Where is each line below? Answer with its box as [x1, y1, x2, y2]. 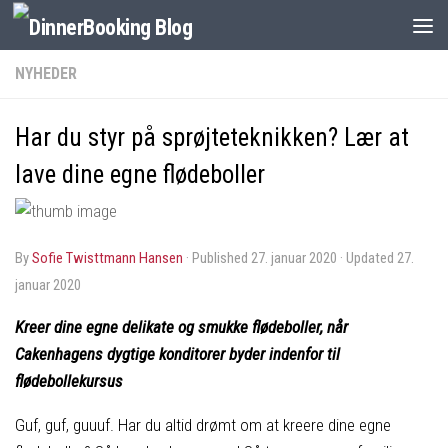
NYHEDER [15, 64, 77, 83]
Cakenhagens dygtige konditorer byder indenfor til [15, 343, 340, 364]
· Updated [337, 249, 397, 267]
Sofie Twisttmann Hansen [32, 249, 183, 267]
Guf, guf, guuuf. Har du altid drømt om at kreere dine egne [15, 414, 391, 435]
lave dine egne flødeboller [15, 160, 265, 189]
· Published [186, 249, 251, 267]
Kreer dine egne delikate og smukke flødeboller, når [15, 316, 348, 337]
